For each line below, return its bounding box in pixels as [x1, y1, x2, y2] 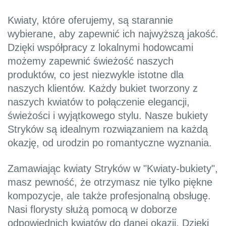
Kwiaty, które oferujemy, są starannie [8, 15, 173, 26]
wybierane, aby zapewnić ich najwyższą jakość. [8, 28, 218, 40]
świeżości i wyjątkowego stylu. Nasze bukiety [8, 110, 208, 122]
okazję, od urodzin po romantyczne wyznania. [8, 137, 212, 149]
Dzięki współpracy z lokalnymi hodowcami [8, 42, 193, 53]
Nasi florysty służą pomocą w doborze [8, 204, 177, 215]
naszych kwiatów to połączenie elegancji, [8, 96, 190, 108]
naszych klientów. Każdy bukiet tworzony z [8, 83, 198, 94]
